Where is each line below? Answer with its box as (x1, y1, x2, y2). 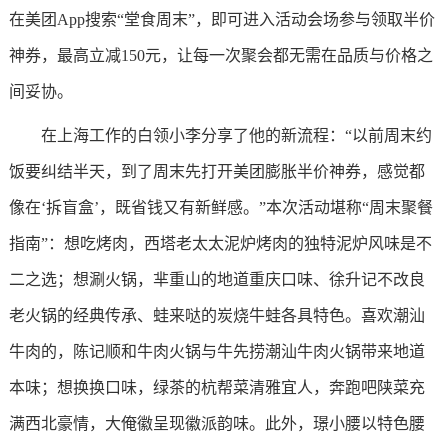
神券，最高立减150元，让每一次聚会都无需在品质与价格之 (8, 47, 433, 64)
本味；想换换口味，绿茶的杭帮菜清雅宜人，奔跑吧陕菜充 (8, 379, 425, 396)
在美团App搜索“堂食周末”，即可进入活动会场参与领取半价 (8, 11, 435, 28)
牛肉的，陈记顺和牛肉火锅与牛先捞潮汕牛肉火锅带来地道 (8, 343, 425, 360)
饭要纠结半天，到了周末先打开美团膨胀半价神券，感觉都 (8, 163, 425, 180)
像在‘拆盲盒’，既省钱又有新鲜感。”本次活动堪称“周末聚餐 (8, 199, 433, 216)
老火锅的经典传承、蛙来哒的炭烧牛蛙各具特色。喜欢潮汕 (8, 307, 425, 324)
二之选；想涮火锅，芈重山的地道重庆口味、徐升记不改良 (8, 271, 425, 288)
